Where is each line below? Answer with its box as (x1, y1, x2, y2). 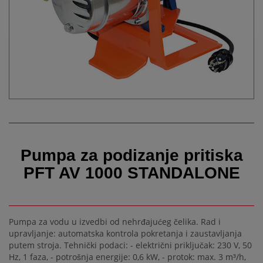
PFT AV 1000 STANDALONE (23, 164, 240, 183)
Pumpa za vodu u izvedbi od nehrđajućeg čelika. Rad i (9, 215, 221, 227)
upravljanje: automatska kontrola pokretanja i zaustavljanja (9, 227, 242, 239)
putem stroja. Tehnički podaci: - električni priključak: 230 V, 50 (9, 239, 252, 251)
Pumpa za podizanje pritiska (20, 146, 243, 165)
